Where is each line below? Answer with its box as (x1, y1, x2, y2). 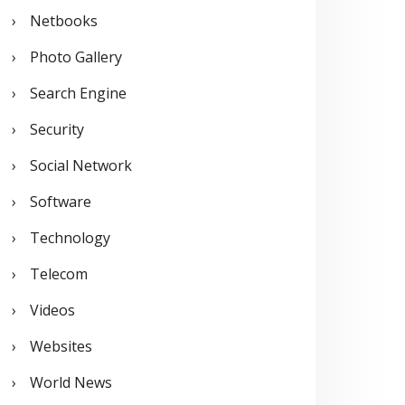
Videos (30, 299, 75, 320)
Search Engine (30, 82, 127, 103)
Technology (30, 227, 110, 248)
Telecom (30, 263, 88, 284)
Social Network (30, 155, 132, 175)
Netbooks (30, 10, 98, 31)
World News (30, 372, 112, 392)
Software (30, 191, 91, 212)
